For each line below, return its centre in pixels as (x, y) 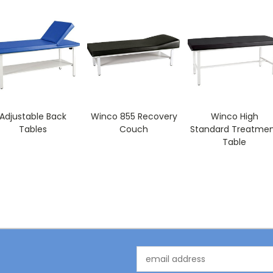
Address (153, 265)
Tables (33, 129)
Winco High (234, 116)
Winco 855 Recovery (134, 116)
